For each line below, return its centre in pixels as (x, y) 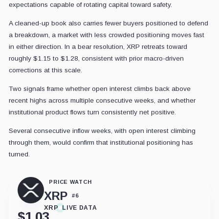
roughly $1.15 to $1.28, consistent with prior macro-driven (96, 59)
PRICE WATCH (70, 182)
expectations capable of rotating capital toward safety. (90, 5)
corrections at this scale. (45, 70)
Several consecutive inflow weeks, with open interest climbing (102, 131)
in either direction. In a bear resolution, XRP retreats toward (98, 47)
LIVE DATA (80, 208)
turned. (19, 154)
